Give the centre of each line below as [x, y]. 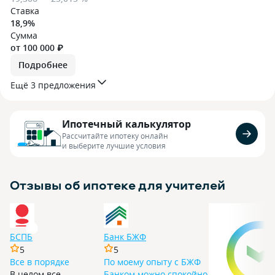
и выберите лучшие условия [114, 145]
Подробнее [43, 65]
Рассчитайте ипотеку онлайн [115, 135]
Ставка [25, 11]
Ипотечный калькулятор [126, 124]
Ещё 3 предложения [53, 85]
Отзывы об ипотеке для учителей [118, 185]
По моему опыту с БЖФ [152, 262]
